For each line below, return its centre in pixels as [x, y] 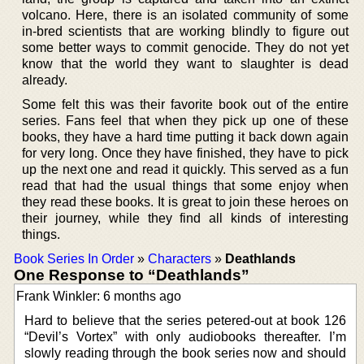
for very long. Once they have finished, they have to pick [185, 153]
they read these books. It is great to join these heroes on [185, 201]
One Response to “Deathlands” [132, 275]
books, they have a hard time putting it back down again [185, 136]
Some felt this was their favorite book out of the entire [185, 104]
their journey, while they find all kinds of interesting [185, 218]
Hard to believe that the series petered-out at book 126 [185, 320]
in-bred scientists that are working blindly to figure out [185, 31]
